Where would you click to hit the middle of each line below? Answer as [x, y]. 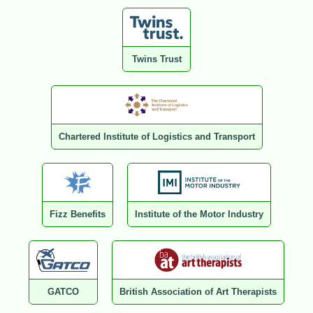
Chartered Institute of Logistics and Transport [156, 137]
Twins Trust [156, 59]
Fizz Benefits [78, 214]
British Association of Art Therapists [198, 292]
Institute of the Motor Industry [199, 214]
